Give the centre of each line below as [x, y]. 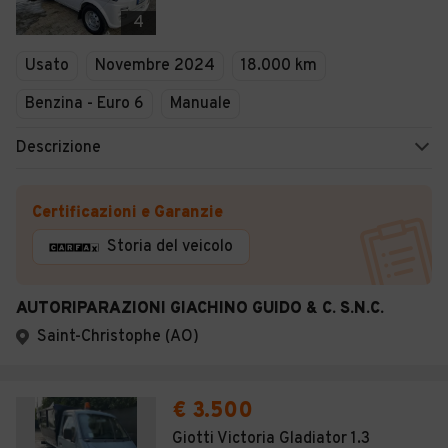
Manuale [200, 104]
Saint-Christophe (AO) [118, 337]
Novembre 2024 [155, 66]
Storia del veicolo [170, 247]
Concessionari [91, 50]
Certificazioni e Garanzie [127, 213]
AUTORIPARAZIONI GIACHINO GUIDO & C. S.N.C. [200, 309]
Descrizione [58, 148]
